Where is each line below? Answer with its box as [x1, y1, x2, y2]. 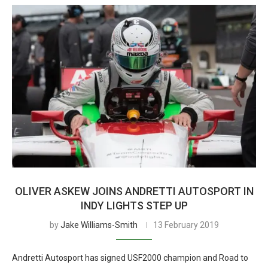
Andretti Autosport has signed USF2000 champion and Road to [12, 253, 248, 263]
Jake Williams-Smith [60, 220, 138, 230]
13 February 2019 [153, 220, 219, 230]
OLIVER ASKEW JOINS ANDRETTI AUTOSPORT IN [14, 185, 254, 197]
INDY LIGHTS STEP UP [80, 199, 188, 212]
